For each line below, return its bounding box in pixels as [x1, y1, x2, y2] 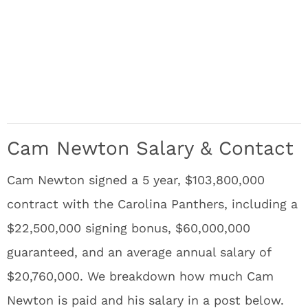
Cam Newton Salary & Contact [7, 137, 294, 159]
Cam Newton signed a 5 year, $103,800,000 [7, 173, 265, 187]
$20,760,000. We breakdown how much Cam [7, 269, 274, 283]
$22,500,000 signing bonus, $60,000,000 [7, 221, 250, 235]
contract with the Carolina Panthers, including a [7, 197, 298, 211]
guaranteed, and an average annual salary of [7, 245, 271, 259]
